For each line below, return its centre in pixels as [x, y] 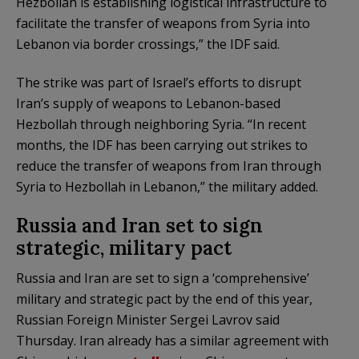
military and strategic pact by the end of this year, [164, 298]
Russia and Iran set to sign [139, 225]
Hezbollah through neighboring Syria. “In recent [161, 124]
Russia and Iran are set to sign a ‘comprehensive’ [163, 278]
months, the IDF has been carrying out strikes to [162, 145]
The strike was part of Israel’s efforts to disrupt [159, 82]
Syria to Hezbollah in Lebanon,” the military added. [167, 186]
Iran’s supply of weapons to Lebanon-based [148, 103]
